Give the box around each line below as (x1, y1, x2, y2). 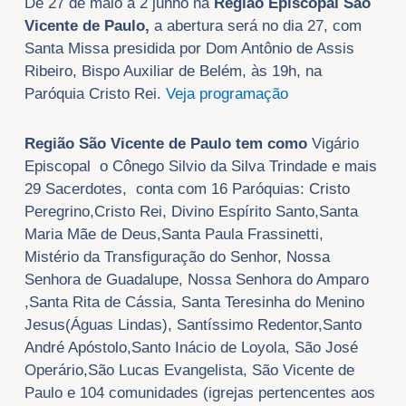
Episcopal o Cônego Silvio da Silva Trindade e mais (24, 158, 377, 176)
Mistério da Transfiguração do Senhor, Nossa (24, 248, 330, 266)
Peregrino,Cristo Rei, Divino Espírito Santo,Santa (24, 203, 358, 221)
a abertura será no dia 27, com (153, 17, 362, 35)
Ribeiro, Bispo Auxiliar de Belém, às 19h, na (24, 63, 322, 81)
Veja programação (165, 85, 293, 103)
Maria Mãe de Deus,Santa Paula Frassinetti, (24, 226, 324, 244)
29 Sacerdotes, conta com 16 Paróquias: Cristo (24, 180, 350, 198)
